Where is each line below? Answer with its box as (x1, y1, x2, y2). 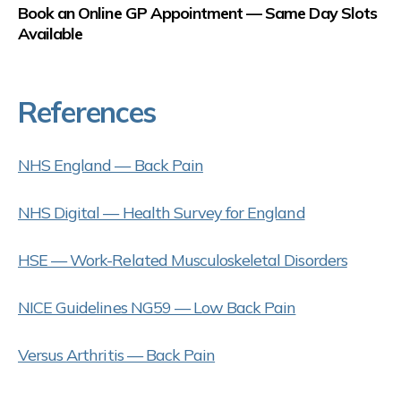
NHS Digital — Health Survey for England (18, 201, 305, 223)
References (18, 93, 157, 130)
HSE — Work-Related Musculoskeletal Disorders (18, 249, 347, 270)
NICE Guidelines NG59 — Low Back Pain (18, 296, 296, 318)
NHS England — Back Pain (18, 154, 203, 175)
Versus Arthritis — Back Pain (18, 344, 216, 365)
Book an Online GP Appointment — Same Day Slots (18, 2, 377, 23)
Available (18, 22, 83, 44)
